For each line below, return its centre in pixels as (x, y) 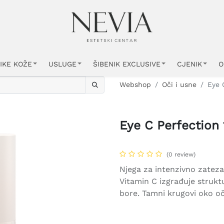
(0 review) (181, 154)
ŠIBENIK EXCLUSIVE (127, 64)
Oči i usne (179, 84)
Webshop (135, 84)
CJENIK (189, 64)
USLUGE (62, 64)
